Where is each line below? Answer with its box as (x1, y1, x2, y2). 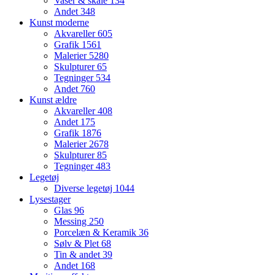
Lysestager (29, 194, 71, 205)
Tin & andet (54, 249, 103, 260)
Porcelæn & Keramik (54, 227, 139, 238)
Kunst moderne (29, 17, 89, 28)
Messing (54, 216, 89, 227)
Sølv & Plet (54, 238, 101, 249)
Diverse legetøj (54, 183, 115, 194)
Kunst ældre (29, 95, 77, 106)
